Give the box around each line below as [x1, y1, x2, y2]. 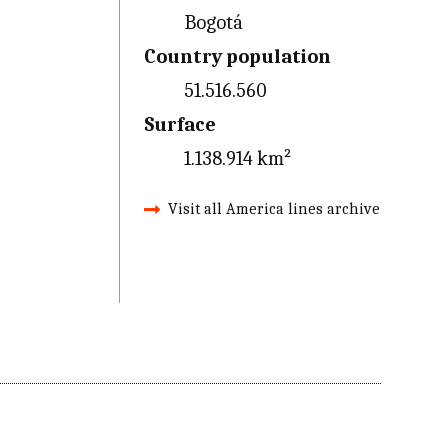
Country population [143, 45, 331, 68]
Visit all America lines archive [167, 200, 380, 218]
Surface [143, 113, 216, 136]
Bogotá [183, 11, 243, 34]
